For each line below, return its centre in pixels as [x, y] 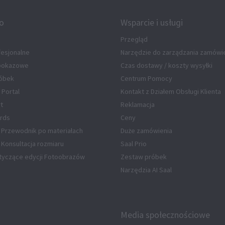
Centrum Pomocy [146, 79]
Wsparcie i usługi [152, 23]
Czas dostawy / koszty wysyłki [166, 66]
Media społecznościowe [165, 215]
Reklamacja [138, 105]
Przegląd [134, 39]
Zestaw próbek [144, 157]
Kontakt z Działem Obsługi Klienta [171, 92]
